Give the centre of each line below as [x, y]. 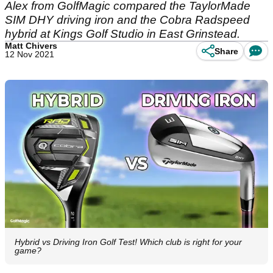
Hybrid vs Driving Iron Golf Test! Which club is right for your [128, 242]
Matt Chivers [31, 46]
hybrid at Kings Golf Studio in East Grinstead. [122, 34]
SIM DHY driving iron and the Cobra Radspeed [127, 20]
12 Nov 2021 [30, 54]
